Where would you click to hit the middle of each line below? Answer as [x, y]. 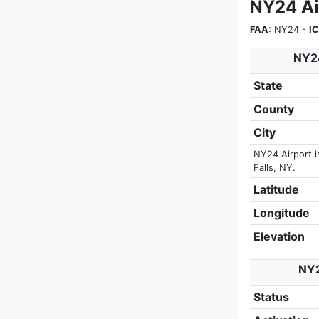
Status [271, 297]
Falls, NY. [274, 168]
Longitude [281, 213]
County [273, 109]
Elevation [279, 236]
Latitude [276, 189]
